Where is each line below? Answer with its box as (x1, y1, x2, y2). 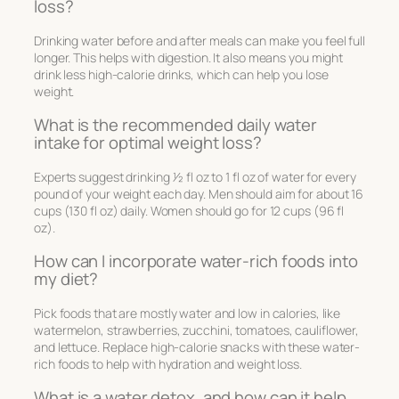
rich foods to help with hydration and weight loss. (34, 354, 302, 372)
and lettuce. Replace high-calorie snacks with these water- (34, 338, 361, 355)
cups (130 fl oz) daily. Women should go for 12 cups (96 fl (34, 201, 345, 219)
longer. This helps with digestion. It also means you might (34, 48, 344, 66)
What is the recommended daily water (34, 113, 317, 136)
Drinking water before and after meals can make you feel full (34, 31, 365, 49)
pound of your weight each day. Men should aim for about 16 (34, 184, 364, 202)
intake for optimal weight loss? (34, 131, 262, 154)
